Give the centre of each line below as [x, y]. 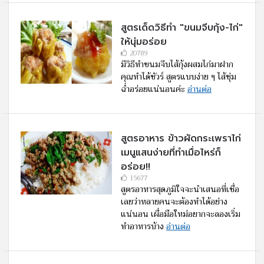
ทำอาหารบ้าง [143, 227]
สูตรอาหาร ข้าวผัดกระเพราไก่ [181, 139]
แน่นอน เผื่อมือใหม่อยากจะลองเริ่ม [181, 214]
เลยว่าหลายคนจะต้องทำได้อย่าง [174, 202]
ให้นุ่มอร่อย [144, 42]
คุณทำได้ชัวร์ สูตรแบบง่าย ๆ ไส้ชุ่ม [179, 77]
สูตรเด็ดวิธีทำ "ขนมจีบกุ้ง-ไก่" [182, 28]
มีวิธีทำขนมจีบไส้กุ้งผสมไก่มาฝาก [177, 65]
